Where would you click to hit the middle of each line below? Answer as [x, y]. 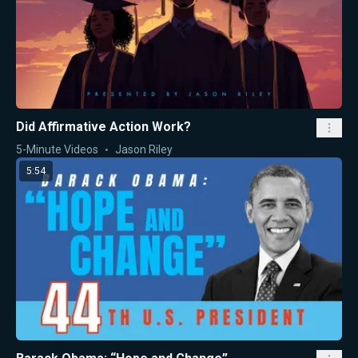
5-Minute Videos [57, 149]
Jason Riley [144, 149]
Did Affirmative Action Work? [103, 126]
